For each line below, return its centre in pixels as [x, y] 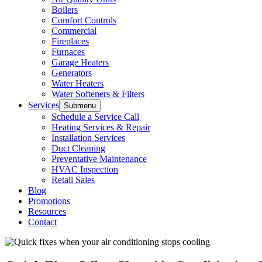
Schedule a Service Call [95, 116]
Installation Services [88, 137]
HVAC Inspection [85, 169]
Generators [72, 73]
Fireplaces [70, 41]
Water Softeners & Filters [98, 94]
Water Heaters [77, 83]
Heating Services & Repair [101, 127]
